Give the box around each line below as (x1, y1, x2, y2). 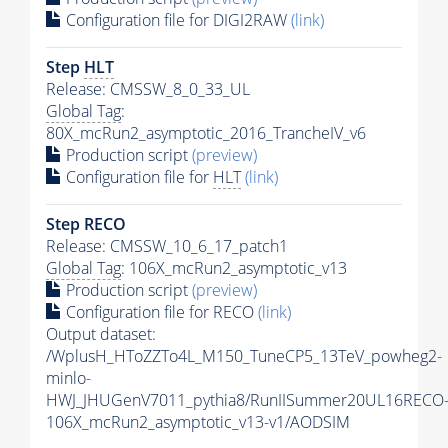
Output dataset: (46, 322, 156, 345)
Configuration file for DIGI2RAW (62, 8, 291, 31)
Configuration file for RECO (62, 300, 258, 323)
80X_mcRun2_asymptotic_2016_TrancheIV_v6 (46, 121, 366, 144)
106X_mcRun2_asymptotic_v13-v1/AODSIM (46, 410, 350, 433)
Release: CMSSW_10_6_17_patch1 (46, 234, 288, 257)
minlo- (46, 366, 91, 389)
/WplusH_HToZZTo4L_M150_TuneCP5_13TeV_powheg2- (46, 344, 442, 367)
